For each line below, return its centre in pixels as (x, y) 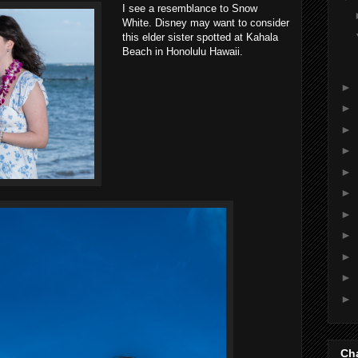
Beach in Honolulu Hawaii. (183, 52)
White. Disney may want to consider (206, 23)
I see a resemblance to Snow (190, 8)
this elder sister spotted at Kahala (200, 37)
